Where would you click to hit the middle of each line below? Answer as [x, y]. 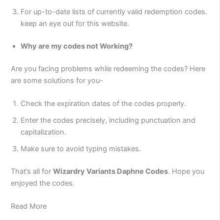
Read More [29, 206]
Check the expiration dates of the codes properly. [104, 103]
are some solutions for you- [57, 80]
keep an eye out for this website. [75, 23]
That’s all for [32, 171]
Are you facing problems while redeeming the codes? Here [108, 69]
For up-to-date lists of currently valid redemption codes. [114, 12]
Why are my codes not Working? [77, 46]
